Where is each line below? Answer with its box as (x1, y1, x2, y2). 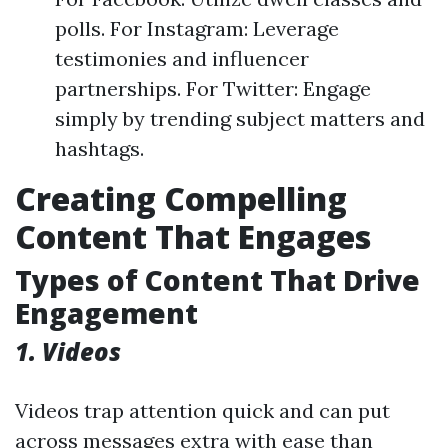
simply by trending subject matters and (55, 106, 425, 131)
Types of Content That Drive (15, 261, 420, 299)
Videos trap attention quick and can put (15, 398, 390, 423)
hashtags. (55, 136, 144, 161)
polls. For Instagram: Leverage (55, 16, 339, 41)
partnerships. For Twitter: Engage (55, 76, 371, 101)
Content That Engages (15, 215, 371, 258)
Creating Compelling (15, 177, 347, 220)
